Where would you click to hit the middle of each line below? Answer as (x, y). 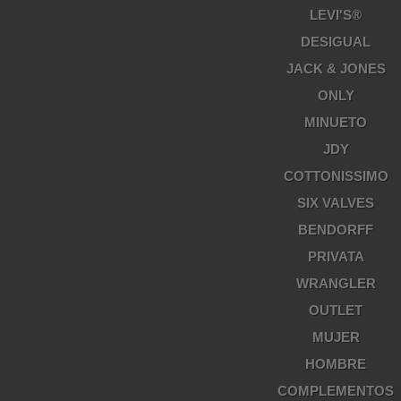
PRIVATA (336, 256)
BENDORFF (336, 230)
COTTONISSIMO (336, 176)
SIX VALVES (336, 203)
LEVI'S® (336, 15)
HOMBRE (336, 364)
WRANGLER (336, 283)
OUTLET (336, 310)
